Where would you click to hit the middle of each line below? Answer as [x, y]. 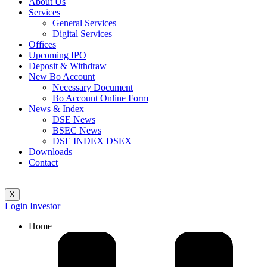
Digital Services [82, 34]
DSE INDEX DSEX [92, 141]
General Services [84, 23]
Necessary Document [93, 88]
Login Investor [32, 206]
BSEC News [77, 131]
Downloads [50, 152]
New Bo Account [62, 77]
